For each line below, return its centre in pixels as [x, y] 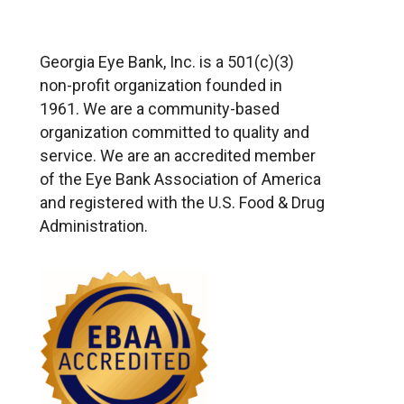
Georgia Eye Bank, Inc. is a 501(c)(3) [167, 62]
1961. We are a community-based [160, 109]
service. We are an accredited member [178, 156]
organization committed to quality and [174, 132]
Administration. [94, 226]
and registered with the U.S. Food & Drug [182, 202]
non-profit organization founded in [161, 85]
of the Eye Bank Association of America [180, 179]
